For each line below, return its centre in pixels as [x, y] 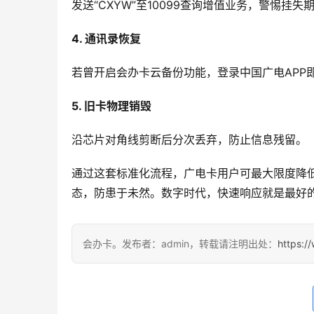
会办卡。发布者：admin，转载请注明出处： [180, 244]
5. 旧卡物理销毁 [111, 106]
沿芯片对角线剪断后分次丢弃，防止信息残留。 [189, 140]
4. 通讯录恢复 [106, 39]
